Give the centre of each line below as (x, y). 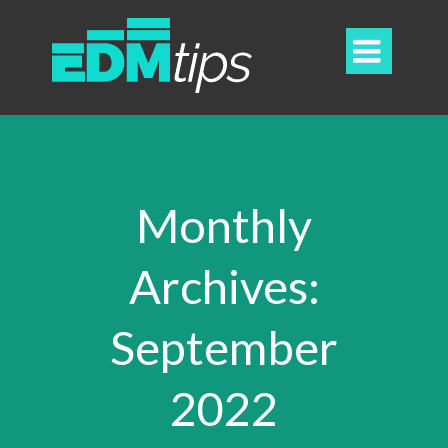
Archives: (224, 286)
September (224, 347)
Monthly (224, 225)
